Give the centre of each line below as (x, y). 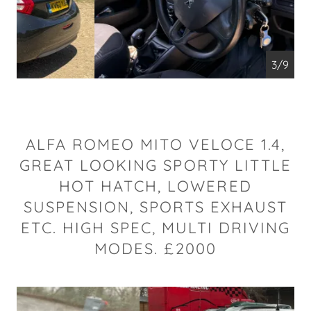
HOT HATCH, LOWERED (155, 186)
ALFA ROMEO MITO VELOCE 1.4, (155, 144)
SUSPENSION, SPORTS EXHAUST (155, 207)
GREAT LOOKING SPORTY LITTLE (155, 165)
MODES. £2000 (155, 249)
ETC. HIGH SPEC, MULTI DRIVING (155, 228)
